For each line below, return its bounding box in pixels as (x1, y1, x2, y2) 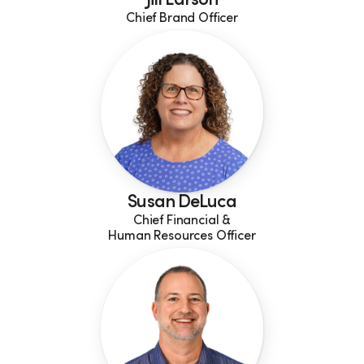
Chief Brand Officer (126, 12, 238, 25)
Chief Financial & (132, 214, 232, 227)
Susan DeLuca (128, 194, 236, 212)
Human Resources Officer (108, 230, 256, 243)
